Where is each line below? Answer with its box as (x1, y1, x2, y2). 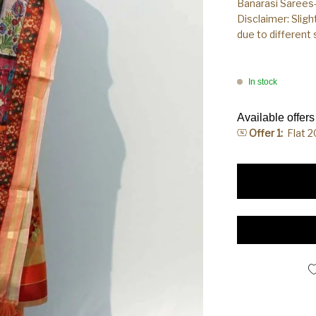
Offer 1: (246, 127, 287, 140)
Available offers (236, 111, 315, 124)
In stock (248, 77, 277, 87)
